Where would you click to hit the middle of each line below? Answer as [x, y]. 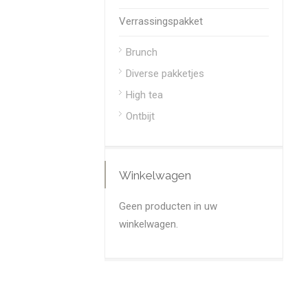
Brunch [142, 52]
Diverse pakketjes [165, 74]
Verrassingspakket [161, 21]
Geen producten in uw [168, 206]
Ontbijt [140, 116]
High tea [144, 95]
